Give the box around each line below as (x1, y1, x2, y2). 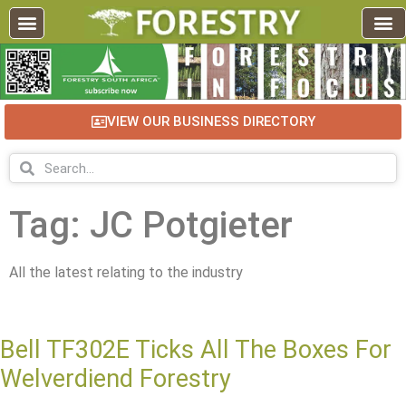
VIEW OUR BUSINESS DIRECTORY (106, 113, 315, 130)
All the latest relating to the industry (9, 264, 243, 282)
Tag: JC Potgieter (9, 204, 293, 247)
